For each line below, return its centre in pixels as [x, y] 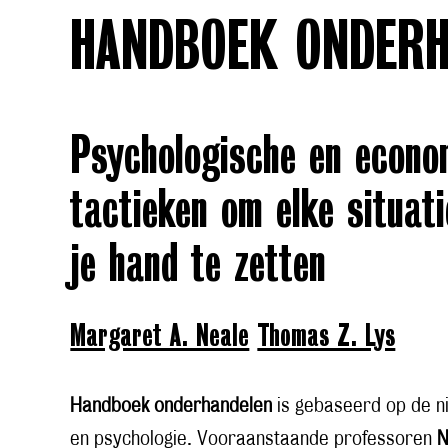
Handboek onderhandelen [171, 406]
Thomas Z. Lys [326, 336]
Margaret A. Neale [160, 336]
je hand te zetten [198, 266]
